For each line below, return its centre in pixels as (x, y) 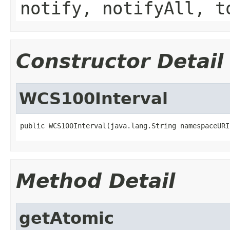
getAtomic (66, 218)
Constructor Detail (120, 61)
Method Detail (95, 181)
